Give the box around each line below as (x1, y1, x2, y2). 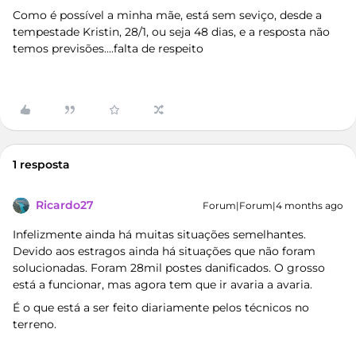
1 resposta (13, 157, 70, 172)
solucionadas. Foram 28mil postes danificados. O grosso (13, 261, 325, 275)
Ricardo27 (36, 198, 94, 212)
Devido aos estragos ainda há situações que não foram (13, 244, 315, 258)
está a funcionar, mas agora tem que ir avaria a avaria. (13, 277, 312, 292)
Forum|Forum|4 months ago (203, 199, 343, 211)
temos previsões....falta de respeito (13, 41, 203, 56)
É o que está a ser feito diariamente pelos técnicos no (13, 300, 309, 315)
